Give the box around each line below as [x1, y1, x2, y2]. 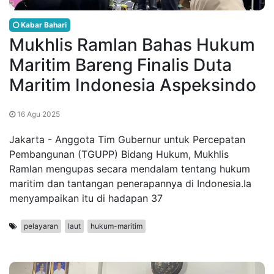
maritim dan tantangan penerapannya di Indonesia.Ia [9, 177, 251, 190]
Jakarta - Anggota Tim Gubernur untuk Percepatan [9, 133, 245, 146]
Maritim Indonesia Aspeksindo [9, 75, 256, 96]
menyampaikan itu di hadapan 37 [9, 192, 163, 205]
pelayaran [24, 221, 58, 231]
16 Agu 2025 [15, 109, 60, 119]
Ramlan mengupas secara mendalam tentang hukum [9, 163, 250, 176]
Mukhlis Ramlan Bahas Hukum [9, 34, 255, 56]
